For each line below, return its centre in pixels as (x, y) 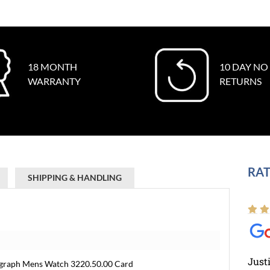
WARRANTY (54, 81)
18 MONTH (52, 67)
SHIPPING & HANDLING (75, 177)
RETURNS (240, 81)
